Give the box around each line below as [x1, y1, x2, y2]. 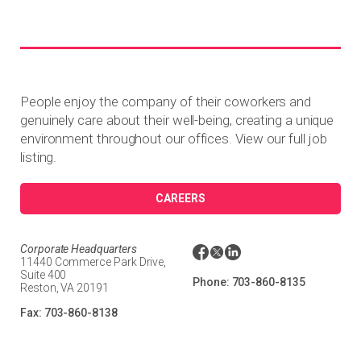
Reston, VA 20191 [20, 280, 109, 294]
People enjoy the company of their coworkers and [20, 93, 312, 110]
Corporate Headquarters [20, 242, 137, 255]
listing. [20, 148, 57, 165]
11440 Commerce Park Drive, [20, 255, 167, 268]
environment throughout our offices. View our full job [20, 130, 327, 147]
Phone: [193, 275, 232, 288]
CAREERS [156, 192, 205, 205]
